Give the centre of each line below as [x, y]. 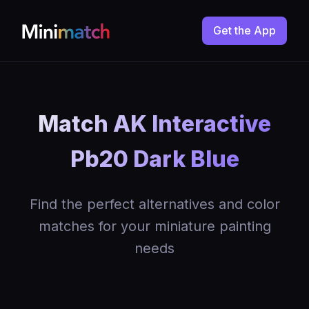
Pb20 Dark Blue [154, 159]
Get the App [245, 30]
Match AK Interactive [154, 124]
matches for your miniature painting [154, 226]
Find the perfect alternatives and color [154, 204]
